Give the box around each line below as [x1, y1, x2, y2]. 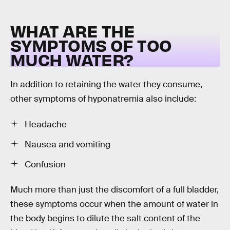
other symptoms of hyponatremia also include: [10, 93, 196, 105]
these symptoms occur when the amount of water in [10, 199, 218, 210]
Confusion [25, 159, 66, 170]
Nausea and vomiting [25, 139, 110, 150]
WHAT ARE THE [10, 20, 135, 41]
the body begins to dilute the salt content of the [10, 213, 200, 224]
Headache [25, 119, 67, 130]
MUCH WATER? [10, 48, 133, 70]
